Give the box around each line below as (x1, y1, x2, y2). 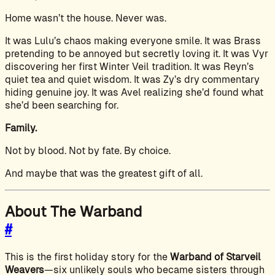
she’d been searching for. (5, 99, 118, 111)
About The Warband (5, 203, 142, 220)
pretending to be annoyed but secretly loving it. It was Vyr (5, 47, 268, 60)
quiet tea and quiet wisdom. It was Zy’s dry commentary (5, 73, 260, 85)
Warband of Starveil (170, 251, 261, 263)
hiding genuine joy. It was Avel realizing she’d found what (5, 86, 263, 98)
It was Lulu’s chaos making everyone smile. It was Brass (5, 34, 261, 47)
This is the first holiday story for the (5, 251, 170, 263)
